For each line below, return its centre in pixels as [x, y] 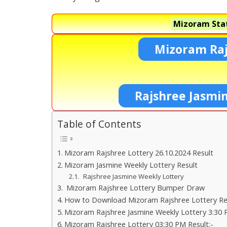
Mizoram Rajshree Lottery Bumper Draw [134, 187]
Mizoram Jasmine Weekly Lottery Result [131, 165]
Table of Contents [99, 124]
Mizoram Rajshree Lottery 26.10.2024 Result [139, 153]
